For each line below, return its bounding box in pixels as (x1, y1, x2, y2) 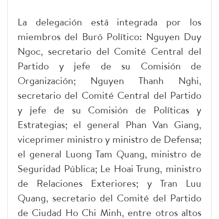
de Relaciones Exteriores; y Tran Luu (18, 176, 201, 190)
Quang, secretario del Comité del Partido (18, 191, 201, 204)
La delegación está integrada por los (18, 15, 201, 28)
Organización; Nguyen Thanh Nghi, (18, 73, 201, 87)
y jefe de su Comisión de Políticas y (18, 103, 201, 116)
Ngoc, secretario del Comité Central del (18, 44, 201, 58)
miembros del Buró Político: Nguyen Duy (18, 29, 201, 43)
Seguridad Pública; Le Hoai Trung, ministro (18, 161, 201, 175)
